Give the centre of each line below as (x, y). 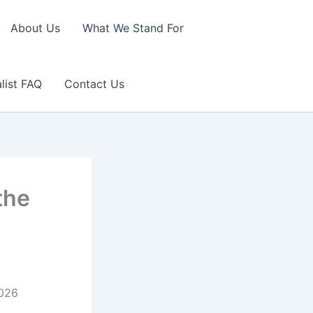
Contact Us (94, 84)
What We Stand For (133, 28)
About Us (35, 28)
